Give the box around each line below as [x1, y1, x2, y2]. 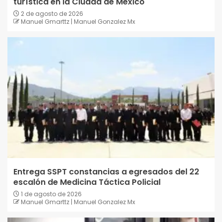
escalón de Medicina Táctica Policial [13, 176, 161, 188]
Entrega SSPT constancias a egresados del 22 [13, 166, 199, 178]
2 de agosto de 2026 [19, 9, 83, 18]
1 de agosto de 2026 [19, 190, 82, 199]
